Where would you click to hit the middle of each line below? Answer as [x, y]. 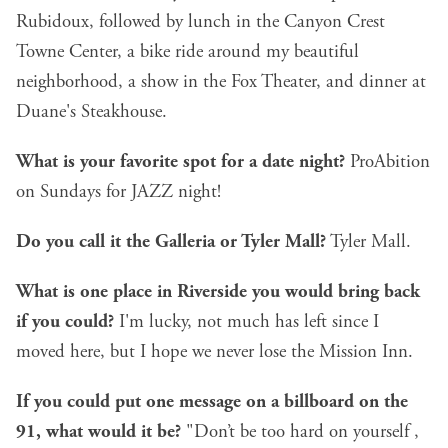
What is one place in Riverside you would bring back [218, 292]
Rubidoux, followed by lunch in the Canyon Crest [200, 22]
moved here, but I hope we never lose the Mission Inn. [214, 352]
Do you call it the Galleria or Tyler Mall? [171, 242]
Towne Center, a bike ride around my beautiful [187, 52]
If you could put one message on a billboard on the [212, 402]
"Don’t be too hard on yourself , [300, 432]
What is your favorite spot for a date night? [180, 162]
